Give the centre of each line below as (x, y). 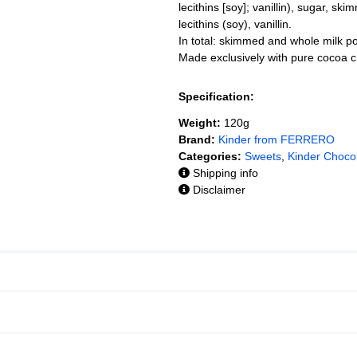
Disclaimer (218, 189)
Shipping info (224, 173)
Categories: (210, 156)
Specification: (216, 96)
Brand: (197, 139)
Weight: (200, 122)
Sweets (263, 156)
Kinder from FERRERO (277, 139)
